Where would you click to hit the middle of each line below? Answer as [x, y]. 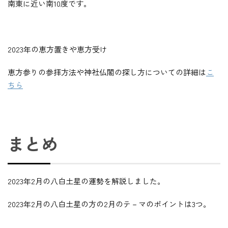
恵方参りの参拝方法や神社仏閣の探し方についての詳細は [107, 72]
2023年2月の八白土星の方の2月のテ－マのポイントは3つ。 [109, 204]
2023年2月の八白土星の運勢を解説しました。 [86, 181]
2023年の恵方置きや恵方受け [58, 49]
